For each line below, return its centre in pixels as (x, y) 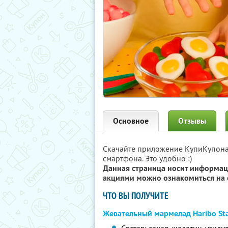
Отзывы (192, 121)
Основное (131, 121)
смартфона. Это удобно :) (147, 158)
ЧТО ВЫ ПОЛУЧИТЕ (136, 196)
